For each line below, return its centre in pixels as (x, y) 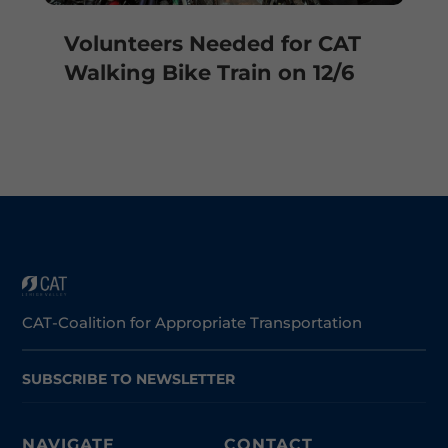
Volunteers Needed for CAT (212, 44)
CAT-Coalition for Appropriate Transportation (192, 322)
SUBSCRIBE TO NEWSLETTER (129, 378)
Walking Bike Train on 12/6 (208, 73)
